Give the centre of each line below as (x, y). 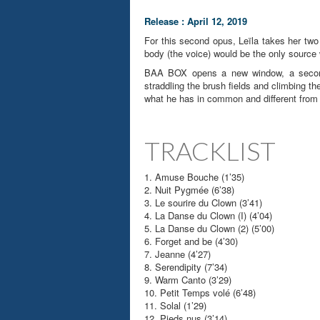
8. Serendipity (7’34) (186, 267)
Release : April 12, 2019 (196, 21)
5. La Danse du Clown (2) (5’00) (209, 229)
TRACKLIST (210, 151)
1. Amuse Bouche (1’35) (194, 177)
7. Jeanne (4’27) (177, 254)
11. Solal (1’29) (175, 306)
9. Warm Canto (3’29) (188, 280)
